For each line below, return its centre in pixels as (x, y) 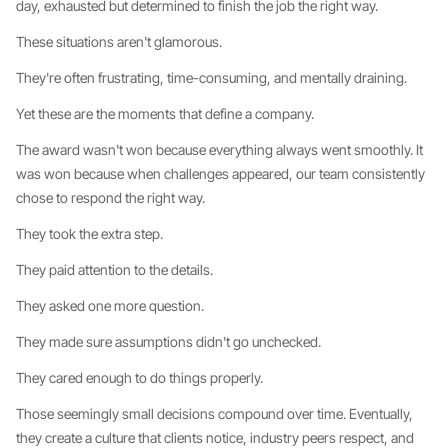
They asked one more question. (110, 305)
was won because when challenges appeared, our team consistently (220, 173)
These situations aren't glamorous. (119, 41)
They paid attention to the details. (114, 269)
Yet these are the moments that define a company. (165, 113)
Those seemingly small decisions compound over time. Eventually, (214, 413)
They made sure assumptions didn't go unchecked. (168, 341)
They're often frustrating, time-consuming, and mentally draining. (211, 77)
